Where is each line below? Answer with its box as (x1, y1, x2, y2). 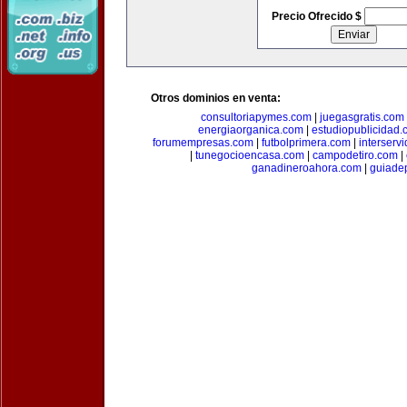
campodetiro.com (312, 149, 398, 162)
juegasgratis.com (320, 111, 404, 124)
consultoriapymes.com (201, 111, 312, 124)
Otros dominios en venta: (151, 92, 281, 104)
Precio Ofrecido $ (271, 10, 364, 23)
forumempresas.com (153, 136, 253, 149)
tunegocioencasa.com (194, 149, 304, 162)
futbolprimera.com (262, 136, 351, 149)
